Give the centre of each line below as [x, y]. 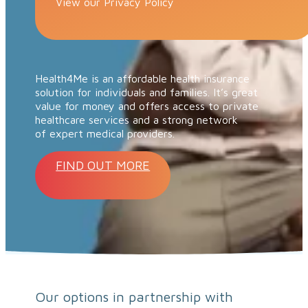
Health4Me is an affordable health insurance [143, 79]
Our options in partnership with [134, 297]
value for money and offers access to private [147, 106]
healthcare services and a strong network [137, 120]
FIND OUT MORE [103, 166]
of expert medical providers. [105, 134]
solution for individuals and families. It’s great [147, 92]
